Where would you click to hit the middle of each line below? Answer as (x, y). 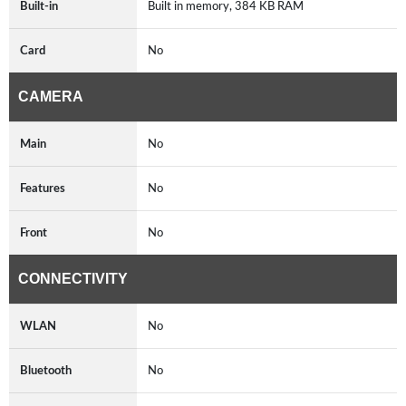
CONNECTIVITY (73, 278)
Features (43, 188)
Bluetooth (46, 370)
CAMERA (51, 96)
